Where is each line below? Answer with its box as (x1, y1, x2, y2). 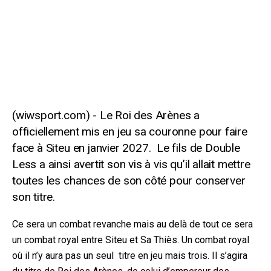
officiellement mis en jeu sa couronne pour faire (12, 125, 247, 139)
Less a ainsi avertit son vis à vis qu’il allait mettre (12, 157, 250, 172)
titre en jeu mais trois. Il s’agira (119, 250, 247, 262)
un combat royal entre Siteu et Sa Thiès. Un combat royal (12, 234, 249, 246)
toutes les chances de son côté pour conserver (12, 174, 246, 188)
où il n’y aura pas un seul (12, 250, 114, 262)
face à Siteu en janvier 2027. (12, 141, 151, 155)
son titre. (12, 190, 56, 204)
